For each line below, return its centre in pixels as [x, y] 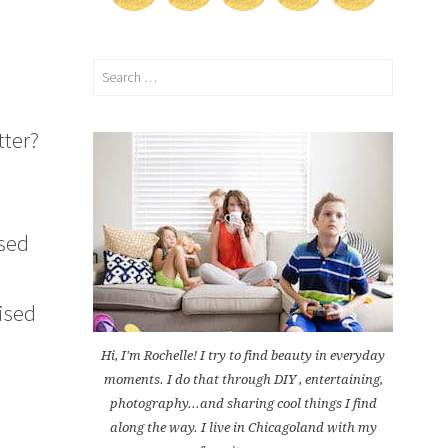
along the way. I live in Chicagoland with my [243, 427]
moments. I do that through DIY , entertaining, [243, 379]
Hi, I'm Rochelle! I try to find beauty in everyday [243, 355]
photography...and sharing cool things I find [243, 403]
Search [111, 69]
